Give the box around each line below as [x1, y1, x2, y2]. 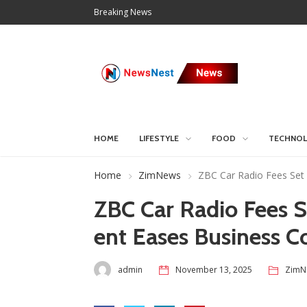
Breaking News [94, 6, 151, 18]
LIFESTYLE [139, 133, 179, 143]
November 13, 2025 [175, 263, 252, 275]
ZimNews [138, 169, 181, 182]
